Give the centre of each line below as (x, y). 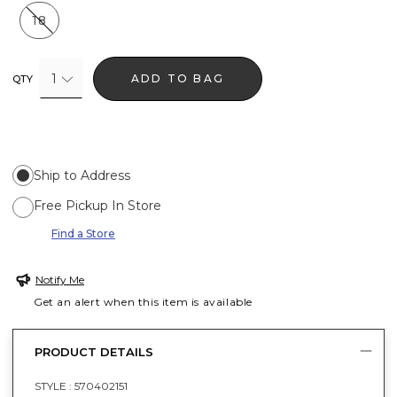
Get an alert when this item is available (144, 301)
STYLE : (54, 385)
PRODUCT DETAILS (94, 352)
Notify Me (60, 279)
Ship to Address (82, 175)
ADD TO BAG (178, 78)
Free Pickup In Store (97, 205)
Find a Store (83, 233)
